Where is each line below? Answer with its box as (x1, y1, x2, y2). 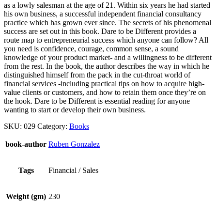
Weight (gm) (6, 192, 46, 201)
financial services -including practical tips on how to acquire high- (4, 79, 204, 88)
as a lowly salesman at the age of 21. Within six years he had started (4, 1, 210, 10)
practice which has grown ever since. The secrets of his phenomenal (4, 18, 211, 27)
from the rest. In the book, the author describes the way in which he (4, 62, 209, 71)
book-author (5, 140, 46, 149)
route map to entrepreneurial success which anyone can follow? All (4, 36, 208, 45)
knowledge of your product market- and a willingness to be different (4, 53, 212, 62)
